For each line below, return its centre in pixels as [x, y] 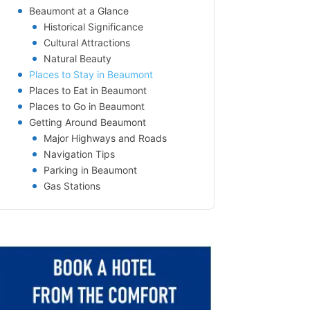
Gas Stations [72, 186]
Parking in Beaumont [90, 170]
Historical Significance [93, 27]
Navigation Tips [79, 154]
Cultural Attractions [87, 43]
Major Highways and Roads [105, 138]
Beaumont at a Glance [79, 11]
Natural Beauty [77, 58]
